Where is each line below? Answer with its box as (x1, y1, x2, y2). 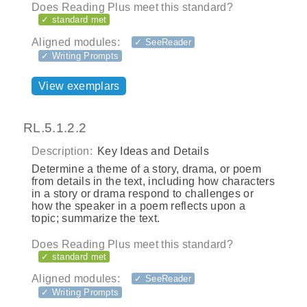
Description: (32, 145, 93, 157)
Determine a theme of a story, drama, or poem (32, 162, 262, 175)
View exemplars (38, 80, 120, 93)
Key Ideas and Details (94, 145, 209, 157)
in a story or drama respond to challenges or (32, 187, 254, 199)
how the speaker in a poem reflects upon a (32, 199, 246, 212)
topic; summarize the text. (32, 212, 160, 224)
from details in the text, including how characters (32, 175, 275, 187)
